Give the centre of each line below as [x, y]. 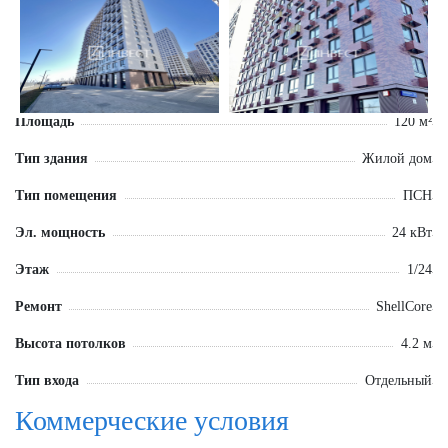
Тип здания [51, 158]
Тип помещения [66, 195]
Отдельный [398, 380]
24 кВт [412, 232]
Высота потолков [70, 343]
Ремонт [38, 306]
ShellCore [404, 306]
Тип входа [47, 380]
